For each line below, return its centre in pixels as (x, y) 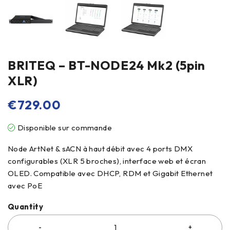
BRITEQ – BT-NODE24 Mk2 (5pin (107, 65)
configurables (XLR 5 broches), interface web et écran (107, 161)
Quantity (26, 207)
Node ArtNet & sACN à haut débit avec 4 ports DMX (100, 149)
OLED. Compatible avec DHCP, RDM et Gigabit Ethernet (110, 173)
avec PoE (25, 186)
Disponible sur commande (65, 128)
